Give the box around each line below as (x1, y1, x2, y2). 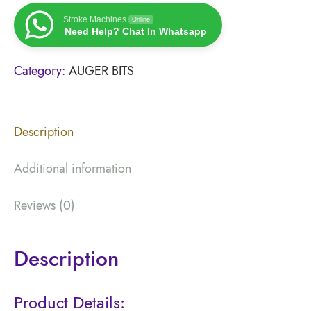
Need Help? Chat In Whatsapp (65, 25, 207, 37)
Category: (14, 61, 69, 80)
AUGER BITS (69, 61, 134, 80)
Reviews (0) (14, 196, 75, 215)
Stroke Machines (63, 14, 126, 24)
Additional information (14, 159, 131, 178)
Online (132, 15, 150, 23)
